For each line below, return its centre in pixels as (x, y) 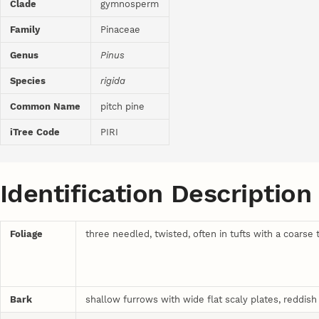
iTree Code (35, 132)
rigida (113, 81)
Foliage (27, 234)
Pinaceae (121, 30)
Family (25, 30)
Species (28, 81)
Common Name (46, 107)
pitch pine (123, 107)
